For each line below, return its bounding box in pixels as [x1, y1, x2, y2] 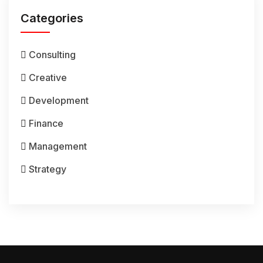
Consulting [29, 49, 76, 60]
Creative [29, 72, 67, 83]
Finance [29, 117, 63, 129]
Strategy [29, 163, 66, 175]
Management [29, 140, 87, 152]
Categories [21, 11, 83, 25]
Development [29, 95, 89, 106]
